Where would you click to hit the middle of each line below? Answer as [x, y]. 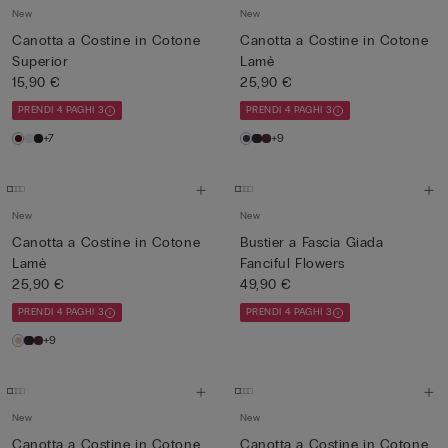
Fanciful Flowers [292, 263]
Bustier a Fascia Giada [312, 242]
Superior [40, 61]
